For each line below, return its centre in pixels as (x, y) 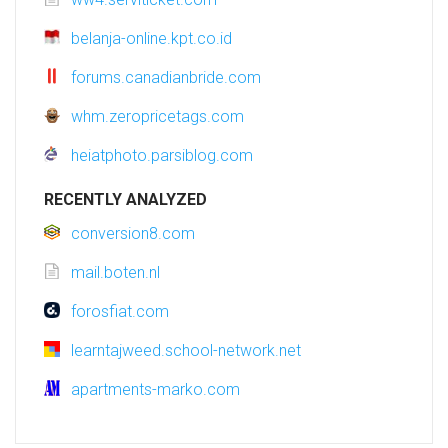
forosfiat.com (120, 312)
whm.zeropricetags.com (157, 117)
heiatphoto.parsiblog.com (162, 156)
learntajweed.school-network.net (186, 351)
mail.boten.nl (115, 273)
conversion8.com (133, 234)
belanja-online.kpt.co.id (151, 39)
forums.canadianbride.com (166, 78)
